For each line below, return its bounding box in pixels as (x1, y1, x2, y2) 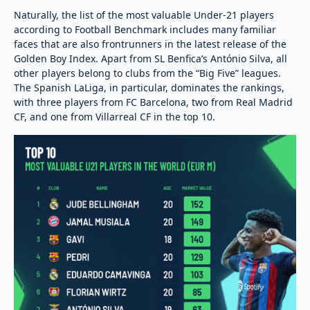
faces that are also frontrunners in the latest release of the (14, 37, 286, 51)
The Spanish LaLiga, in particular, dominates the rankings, (14, 80, 284, 94)
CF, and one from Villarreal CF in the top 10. (14, 109, 215, 123)
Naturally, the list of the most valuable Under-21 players (14, 8, 274, 21)
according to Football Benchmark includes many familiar (14, 22, 276, 36)
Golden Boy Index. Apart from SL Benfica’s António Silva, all (14, 51, 287, 65)
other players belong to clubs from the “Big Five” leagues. (14, 66, 281, 80)
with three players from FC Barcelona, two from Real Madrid (14, 95, 293, 109)
